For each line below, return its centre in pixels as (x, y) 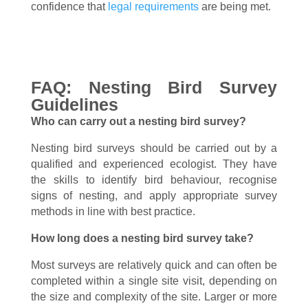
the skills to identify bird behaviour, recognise (154, 180)
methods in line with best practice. (113, 211)
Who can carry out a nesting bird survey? (138, 121)
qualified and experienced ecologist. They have (154, 164)
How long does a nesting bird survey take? (142, 238)
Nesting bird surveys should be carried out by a (154, 148)
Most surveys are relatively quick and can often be (154, 265)
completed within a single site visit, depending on (154, 281)
